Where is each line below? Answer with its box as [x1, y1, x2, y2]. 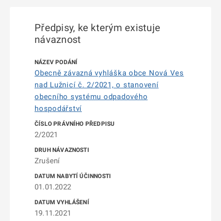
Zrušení [35, 156, 60, 165]
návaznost [35, 34, 81, 45]
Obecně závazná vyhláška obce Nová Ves [35, 69, 184, 77]
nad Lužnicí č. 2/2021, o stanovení [35, 80, 159, 89]
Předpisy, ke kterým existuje [35, 22, 160, 34]
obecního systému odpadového [35, 92, 148, 101]
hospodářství [35, 104, 82, 113]
